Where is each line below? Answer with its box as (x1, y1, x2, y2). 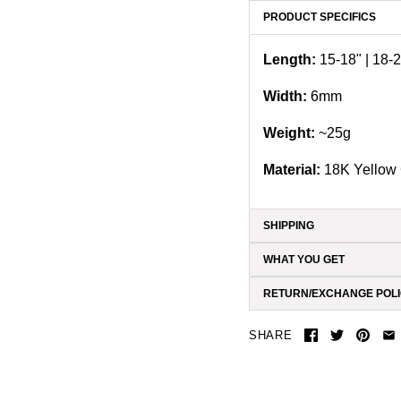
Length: (263, 51, 320, 67)
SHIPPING (263, 218, 314, 232)
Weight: (263, 124, 315, 141)
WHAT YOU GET (263, 252, 345, 266)
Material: (263, 161, 324, 177)
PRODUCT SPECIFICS (263, 10, 376, 23)
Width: (263, 88, 307, 104)
